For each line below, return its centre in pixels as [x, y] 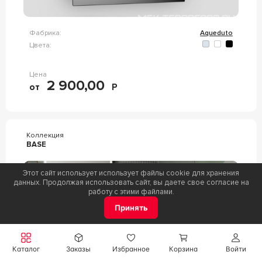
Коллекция [45, 135]
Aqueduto [217, 33]
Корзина [184, 249]
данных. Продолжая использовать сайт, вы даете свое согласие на [131, 183]
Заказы [79, 249]
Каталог [26, 249]
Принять [131, 208]
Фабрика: [45, 33]
